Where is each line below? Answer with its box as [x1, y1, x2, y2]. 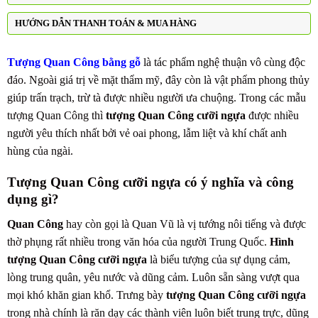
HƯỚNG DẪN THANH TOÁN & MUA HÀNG [15, 18, 197, 28]
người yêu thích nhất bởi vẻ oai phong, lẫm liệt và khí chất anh [7, 126, 287, 139]
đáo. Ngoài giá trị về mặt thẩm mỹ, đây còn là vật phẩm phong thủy [7, 73, 309, 86]
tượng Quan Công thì [7, 109, 106, 121]
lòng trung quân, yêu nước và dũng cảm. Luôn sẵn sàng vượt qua [7, 271, 300, 284]
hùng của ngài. [7, 144, 73, 157]
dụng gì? [7, 192, 59, 207]
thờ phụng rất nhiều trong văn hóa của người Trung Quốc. [7, 236, 270, 248]
